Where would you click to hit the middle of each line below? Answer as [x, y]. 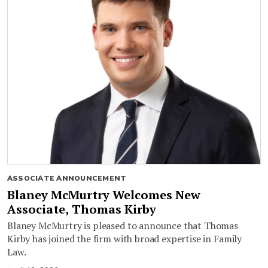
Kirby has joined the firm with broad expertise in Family [125, 239]
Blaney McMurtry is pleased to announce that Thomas [123, 226]
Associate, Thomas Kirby [82, 209]
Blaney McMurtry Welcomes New [104, 195]
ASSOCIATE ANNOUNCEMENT [67, 179]
